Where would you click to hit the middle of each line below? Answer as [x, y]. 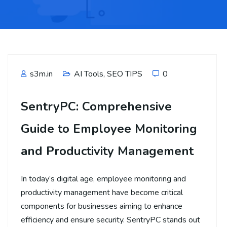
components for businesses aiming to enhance [102, 206]
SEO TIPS [125, 74]
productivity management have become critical [102, 192]
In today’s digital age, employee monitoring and [103, 179]
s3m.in [40, 74]
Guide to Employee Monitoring [109, 128]
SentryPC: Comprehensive [96, 106]
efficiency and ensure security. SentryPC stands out [110, 220]
